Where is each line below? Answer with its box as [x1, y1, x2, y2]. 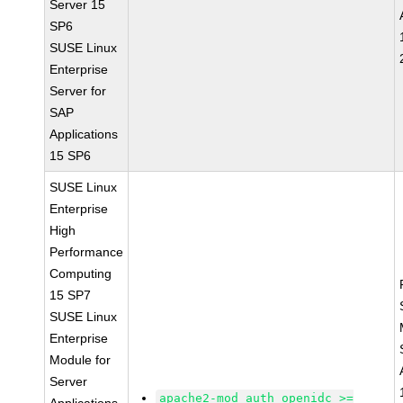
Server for [49, 84, 107, 98]
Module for [49, 353, 112, 367]
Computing [49, 266, 112, 281]
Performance [49, 245, 124, 259]
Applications [49, 127, 119, 141]
